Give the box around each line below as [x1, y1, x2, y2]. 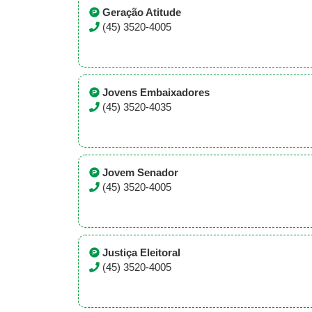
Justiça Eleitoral [102, 247, 180, 258]
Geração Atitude [102, 7, 181, 18]
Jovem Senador [102, 167, 178, 178]
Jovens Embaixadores [102, 87, 210, 98]
